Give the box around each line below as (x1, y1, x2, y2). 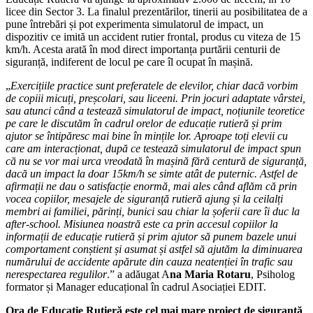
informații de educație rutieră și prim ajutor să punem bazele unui (6, 230, 296, 242)
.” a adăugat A (107, 268, 170, 280)
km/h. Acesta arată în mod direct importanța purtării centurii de (6, 43, 280, 55)
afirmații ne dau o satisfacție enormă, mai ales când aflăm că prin (6, 180, 297, 192)
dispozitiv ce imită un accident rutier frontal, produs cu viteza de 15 (6, 30, 300, 43)
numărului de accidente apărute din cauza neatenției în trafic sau (6, 255, 293, 268)
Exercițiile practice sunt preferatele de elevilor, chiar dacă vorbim (10, 79, 298, 92)
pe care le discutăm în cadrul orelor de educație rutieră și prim (6, 117, 282, 129)
